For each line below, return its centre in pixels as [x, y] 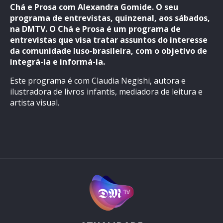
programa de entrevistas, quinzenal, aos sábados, [110, 18]
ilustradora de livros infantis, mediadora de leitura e [106, 91]
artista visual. [35, 102]
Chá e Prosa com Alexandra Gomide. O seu [94, 7]
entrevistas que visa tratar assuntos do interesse [109, 40]
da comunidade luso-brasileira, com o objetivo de [109, 51]
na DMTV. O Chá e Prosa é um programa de [95, 29]
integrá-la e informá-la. [57, 61]
